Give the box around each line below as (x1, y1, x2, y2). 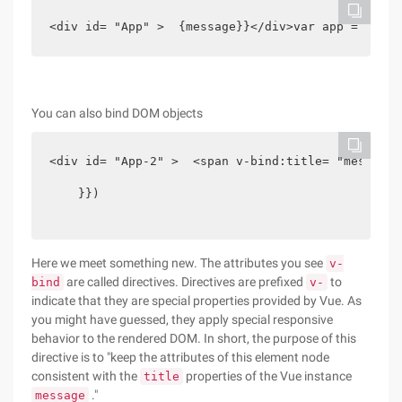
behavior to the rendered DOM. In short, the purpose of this (31, 331, 356, 345)
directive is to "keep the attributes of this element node (31, 350, 329, 364)
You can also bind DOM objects (31, 106, 203, 120)
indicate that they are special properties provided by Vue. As (31, 293, 362, 308)
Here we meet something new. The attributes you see (31, 256, 326, 270)
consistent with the (31, 369, 140, 383)
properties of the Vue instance (183, 369, 352, 383)
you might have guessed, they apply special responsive (31, 312, 333, 327)
